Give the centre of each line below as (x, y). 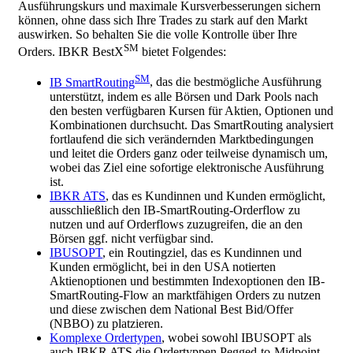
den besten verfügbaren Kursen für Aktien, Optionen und (191, 110)
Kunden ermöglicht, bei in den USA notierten (163, 266)
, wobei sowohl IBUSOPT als (236, 337)
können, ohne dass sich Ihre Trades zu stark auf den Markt (163, 20)
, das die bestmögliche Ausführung (236, 82)
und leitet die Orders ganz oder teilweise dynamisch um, (189, 153)
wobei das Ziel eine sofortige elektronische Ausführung (187, 167)
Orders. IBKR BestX (71, 52)
